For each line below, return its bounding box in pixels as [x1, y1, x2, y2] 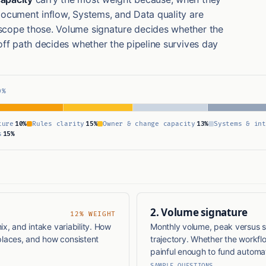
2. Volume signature [150, 205, 248, 220]
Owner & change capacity [103, 120, 195, 128]
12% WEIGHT [70, 210, 116, 218]
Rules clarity [32, 120, 85, 128]
